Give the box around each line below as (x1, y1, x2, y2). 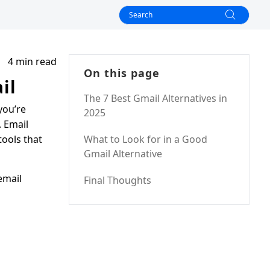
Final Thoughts (84, 174, 151, 187)
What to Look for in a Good (84, 133, 207, 146)
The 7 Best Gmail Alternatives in (84, 92, 227, 105)
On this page (84, 66, 160, 80)
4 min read (8, 55, 57, 68)
